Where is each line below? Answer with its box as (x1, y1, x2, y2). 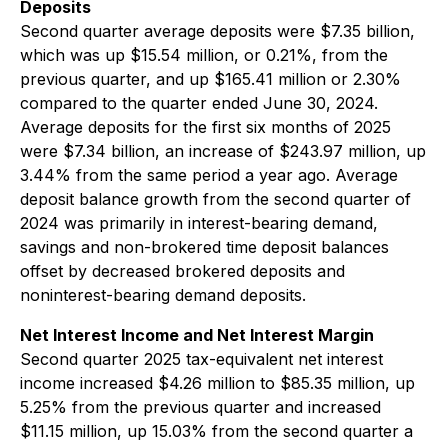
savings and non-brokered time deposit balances (20, 237, 389, 257)
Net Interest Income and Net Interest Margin (20, 325, 374, 345)
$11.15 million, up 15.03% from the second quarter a (20, 421, 413, 441)
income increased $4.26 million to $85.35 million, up (20, 373, 415, 393)
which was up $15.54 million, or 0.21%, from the (20, 45, 388, 65)
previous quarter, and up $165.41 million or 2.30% (20, 69, 401, 89)
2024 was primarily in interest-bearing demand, (20, 213, 378, 233)
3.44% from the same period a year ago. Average (20, 165, 398, 185)
